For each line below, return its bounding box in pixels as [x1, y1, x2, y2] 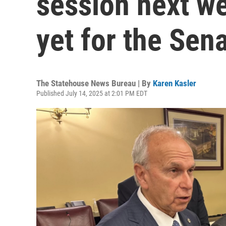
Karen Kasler [153, 78, 196, 88]
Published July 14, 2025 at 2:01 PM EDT [36, 89, 147, 97]
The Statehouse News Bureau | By [36, 78, 153, 88]
